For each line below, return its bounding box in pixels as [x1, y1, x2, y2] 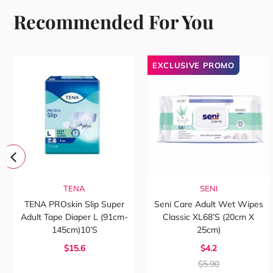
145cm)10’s [51, 224, 97, 236]
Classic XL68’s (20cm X [163, 211, 254, 223]
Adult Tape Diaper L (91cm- [21, 211, 128, 223]
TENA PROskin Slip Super [24, 199, 124, 210]
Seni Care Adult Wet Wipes [154, 199, 263, 210]
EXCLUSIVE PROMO [152, 60, 235, 71]
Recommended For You [13, 9, 214, 35]
